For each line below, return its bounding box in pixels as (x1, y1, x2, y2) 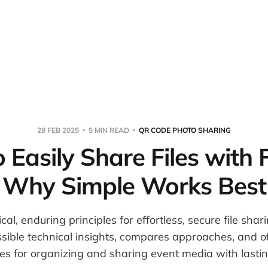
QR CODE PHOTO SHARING (139, 125, 231, 135)
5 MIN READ (87, 125, 131, 135)
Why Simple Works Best (2, 170, 266, 200)
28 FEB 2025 (37, 125, 81, 135)
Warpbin (141, 24, 178, 35)
